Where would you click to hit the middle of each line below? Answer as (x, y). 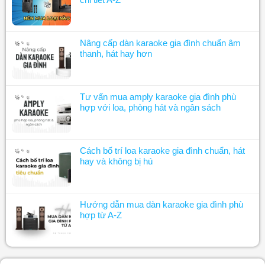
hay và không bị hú (116, 161)
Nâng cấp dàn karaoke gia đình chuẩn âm (160, 43)
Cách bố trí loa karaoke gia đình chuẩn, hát (162, 151)
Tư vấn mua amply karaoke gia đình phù (158, 97)
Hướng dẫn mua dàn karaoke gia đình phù (161, 205)
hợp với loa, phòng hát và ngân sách (150, 108)
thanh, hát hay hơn (116, 54)
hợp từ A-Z (101, 215)
